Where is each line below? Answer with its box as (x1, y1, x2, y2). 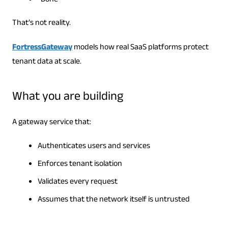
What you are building (12, 88, 123, 109)
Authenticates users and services (37, 140, 150, 154)
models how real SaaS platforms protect (72, 41, 209, 55)
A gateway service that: (12, 116, 91, 130)
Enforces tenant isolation (37, 158, 122, 172)
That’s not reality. (12, 17, 71, 31)
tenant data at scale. (12, 55, 81, 70)
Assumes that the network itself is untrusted (37, 193, 190, 208)
